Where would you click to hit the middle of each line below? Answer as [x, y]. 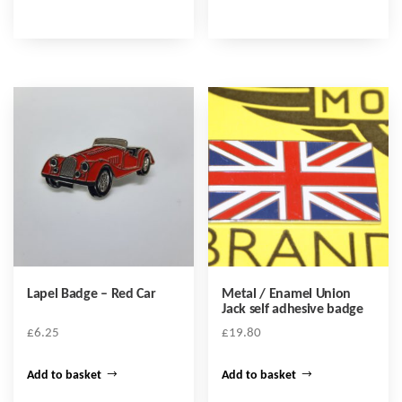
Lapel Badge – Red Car [92, 295]
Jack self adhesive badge [293, 310]
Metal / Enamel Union [286, 295]
